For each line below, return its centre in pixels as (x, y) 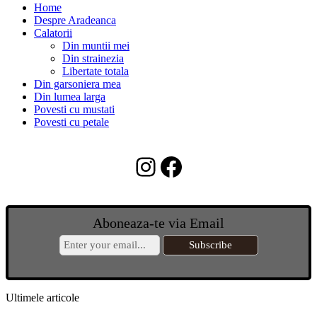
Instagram (183, 166)
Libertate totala (96, 71)
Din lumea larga (70, 97)
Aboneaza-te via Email (158, 223)
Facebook (207, 166)
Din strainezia (93, 59)
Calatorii (53, 33)
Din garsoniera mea (77, 84)
